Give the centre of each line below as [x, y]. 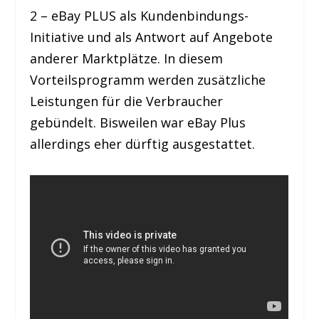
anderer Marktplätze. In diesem [127, 59]
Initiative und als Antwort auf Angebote [152, 37]
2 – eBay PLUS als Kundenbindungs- [140, 16]
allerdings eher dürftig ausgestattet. [143, 144]
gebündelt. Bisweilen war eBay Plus [138, 123]
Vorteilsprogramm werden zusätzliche [148, 80]
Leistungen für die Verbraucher [127, 101]
